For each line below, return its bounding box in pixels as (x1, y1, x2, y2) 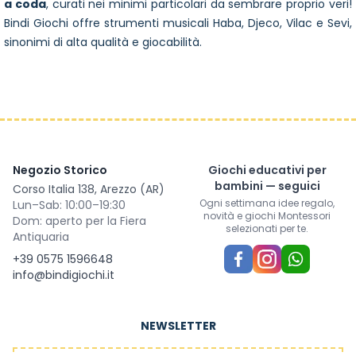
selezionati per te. (226, 222, 308, 236)
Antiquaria (13, 229, 69, 246)
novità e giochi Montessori (203, 209, 331, 223)
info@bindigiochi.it (13, 267, 114, 284)
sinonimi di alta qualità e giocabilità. (4, 34, 202, 51)
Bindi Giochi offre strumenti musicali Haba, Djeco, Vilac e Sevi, (4, 15, 352, 32)
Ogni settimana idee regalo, (199, 196, 335, 211)
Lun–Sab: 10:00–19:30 (13, 197, 126, 214)
